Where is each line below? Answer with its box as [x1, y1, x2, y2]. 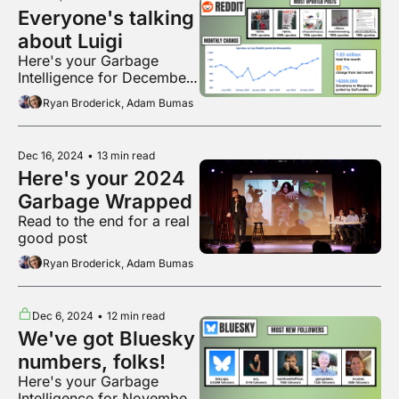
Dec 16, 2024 [18, 148, 84, 162]
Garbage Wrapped [18, 189, 192, 213]
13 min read [97, 148, 155, 162]
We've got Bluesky [18, 326, 195, 350]
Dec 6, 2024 [32, 308, 94, 322]
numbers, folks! [18, 349, 166, 373]
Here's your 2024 [18, 166, 185, 190]
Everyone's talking [18, 5, 194, 29]
